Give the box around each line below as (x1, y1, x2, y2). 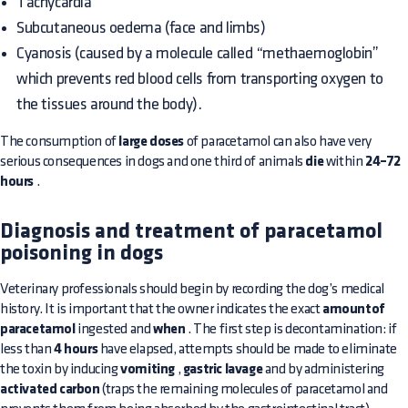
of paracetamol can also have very (184, 135, 372, 148)
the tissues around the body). (16, 97, 202, 112)
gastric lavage (182, 362, 263, 377)
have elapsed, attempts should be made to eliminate (97, 342, 397, 356)
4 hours (54, 342, 98, 357)
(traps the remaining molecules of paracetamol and (99, 382, 388, 396)
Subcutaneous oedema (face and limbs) (16, 20, 266, 36)
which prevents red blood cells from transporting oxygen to (16, 71, 383, 87)
